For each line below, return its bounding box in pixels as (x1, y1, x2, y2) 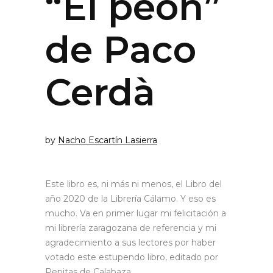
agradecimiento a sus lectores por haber (45, 236, 216, 248)
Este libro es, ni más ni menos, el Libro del (45, 178, 222, 190)
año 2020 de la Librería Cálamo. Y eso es (45, 193, 216, 204)
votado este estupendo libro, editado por (45, 251, 218, 263)
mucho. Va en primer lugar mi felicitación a (45, 207, 226, 219)
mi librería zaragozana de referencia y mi (45, 222, 216, 233)
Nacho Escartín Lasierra (58, 134, 157, 146)
